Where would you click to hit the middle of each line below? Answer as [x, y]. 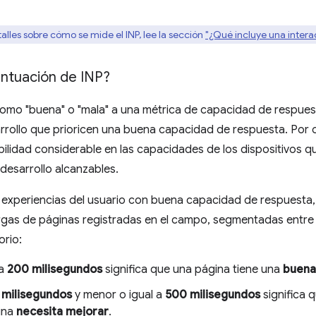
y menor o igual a [119, 294]
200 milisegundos [55, 269]
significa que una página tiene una [193, 269]
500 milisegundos [213, 294]
